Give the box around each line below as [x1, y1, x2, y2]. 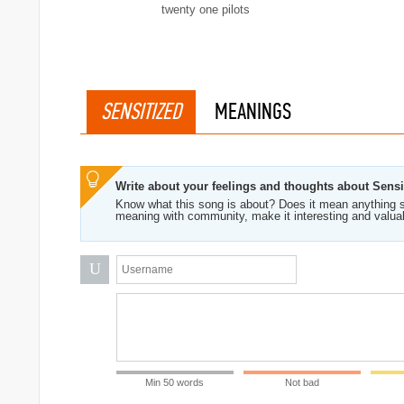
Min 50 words [145, 377, 205, 388]
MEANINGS [215, 97, 291, 125]
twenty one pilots [161, 3, 250, 16]
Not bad [284, 377, 319, 388]
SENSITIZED [101, 97, 181, 125]
